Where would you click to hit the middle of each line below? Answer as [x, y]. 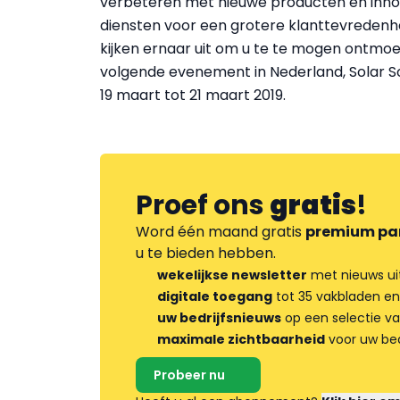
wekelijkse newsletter [232, 275]
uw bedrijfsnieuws [219, 318]
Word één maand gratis [221, 232]
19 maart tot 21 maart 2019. [193, 95]
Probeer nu [189, 375]
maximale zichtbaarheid [241, 339]
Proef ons [203, 205]
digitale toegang [215, 296]
